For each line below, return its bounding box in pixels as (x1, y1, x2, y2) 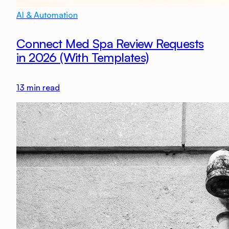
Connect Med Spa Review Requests (16, 36, 204, 52)
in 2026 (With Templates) (16, 50, 149, 65)
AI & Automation (16, 10, 78, 20)
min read (25, 82, 60, 93)
